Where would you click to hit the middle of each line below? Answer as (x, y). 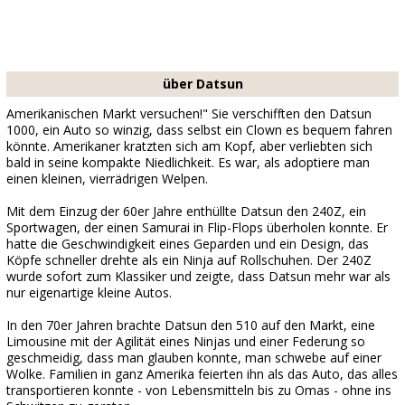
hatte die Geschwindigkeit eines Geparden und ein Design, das (188, 244)
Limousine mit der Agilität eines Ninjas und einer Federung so (186, 341)
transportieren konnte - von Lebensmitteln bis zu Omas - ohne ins (199, 390)
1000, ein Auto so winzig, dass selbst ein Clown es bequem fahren (199, 130)
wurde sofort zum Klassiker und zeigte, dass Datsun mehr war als (198, 276)
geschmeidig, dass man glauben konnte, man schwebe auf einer (194, 358)
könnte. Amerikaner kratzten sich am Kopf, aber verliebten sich (189, 146)
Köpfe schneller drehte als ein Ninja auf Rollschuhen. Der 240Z (189, 260)
